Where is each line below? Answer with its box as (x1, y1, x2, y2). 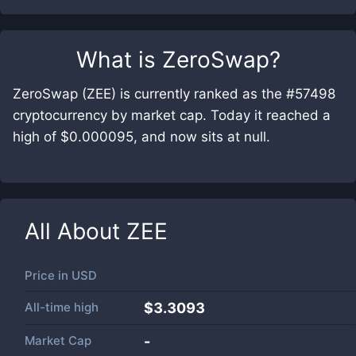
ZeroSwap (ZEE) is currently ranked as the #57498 (13, 86, 335, 102)
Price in (25, 268, 72, 283)
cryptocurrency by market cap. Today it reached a (13, 107, 331, 123)
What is (75, 46, 162, 73)
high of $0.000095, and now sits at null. (13, 129, 270, 145)
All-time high (25, 300, 99, 315)
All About (25, 218, 126, 245)
